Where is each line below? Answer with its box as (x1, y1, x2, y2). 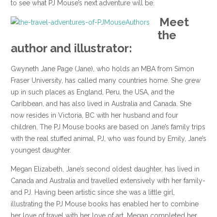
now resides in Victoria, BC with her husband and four (11, 111, 178, 119)
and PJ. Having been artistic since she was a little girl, (11, 188, 175, 197)
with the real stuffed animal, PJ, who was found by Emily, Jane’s (11, 134, 206, 142)
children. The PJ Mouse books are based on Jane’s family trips (11, 123, 205, 131)
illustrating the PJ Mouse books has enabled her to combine (11, 200, 199, 208)
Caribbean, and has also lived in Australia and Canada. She (11, 99, 191, 108)
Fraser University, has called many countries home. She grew (11, 76, 201, 84)
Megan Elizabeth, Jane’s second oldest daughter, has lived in (11, 165, 200, 173)
